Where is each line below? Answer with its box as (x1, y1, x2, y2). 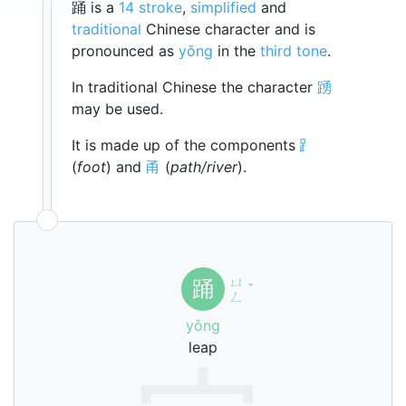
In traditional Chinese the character (72, 78, 317, 96)
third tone (260, 42, 327, 60)
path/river (170, 158, 237, 176)
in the (213, 42, 260, 60)
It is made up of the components (72, 136, 300, 154)
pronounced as (72, 42, 179, 60)
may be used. (72, 100, 163, 118)
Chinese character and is (141, 20, 315, 38)
